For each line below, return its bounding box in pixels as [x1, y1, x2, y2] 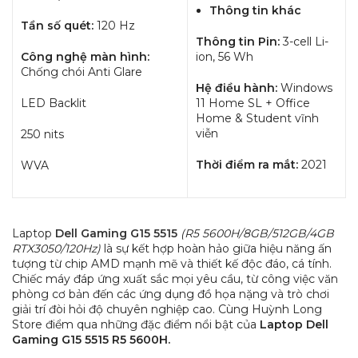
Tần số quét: [21, 18, 97, 34]
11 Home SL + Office [196, 96, 310, 111]
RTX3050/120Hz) [12, 241, 101, 257]
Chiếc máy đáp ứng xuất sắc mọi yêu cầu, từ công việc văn [12, 272, 338, 287]
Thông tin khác [209, 3, 301, 18]
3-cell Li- [283, 34, 328, 50]
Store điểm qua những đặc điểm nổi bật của [12, 317, 260, 332]
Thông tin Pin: [196, 34, 283, 50]
